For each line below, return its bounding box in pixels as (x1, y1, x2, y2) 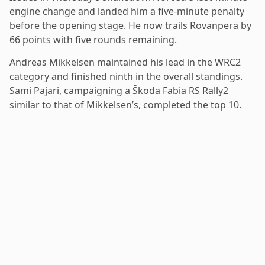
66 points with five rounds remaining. (9, 33, 177, 46)
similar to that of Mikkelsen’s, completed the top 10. (9, 98, 241, 111)
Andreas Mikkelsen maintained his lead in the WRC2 (9, 55, 241, 69)
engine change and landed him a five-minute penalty (9, 4, 244, 18)
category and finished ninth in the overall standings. (9, 69, 243, 83)
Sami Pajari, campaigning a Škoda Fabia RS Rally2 (9, 83, 228, 97)
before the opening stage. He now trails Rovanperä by (9, 18, 251, 32)
